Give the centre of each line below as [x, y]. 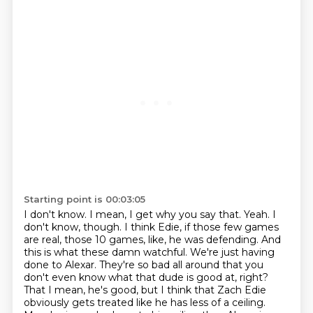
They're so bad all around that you [181, 265]
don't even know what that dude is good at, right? [146, 277]
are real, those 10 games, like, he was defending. [142, 240]
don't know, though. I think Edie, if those [123, 227]
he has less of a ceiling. [210, 303]
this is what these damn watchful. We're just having [149, 252]
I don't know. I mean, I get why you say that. [133, 214]
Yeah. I [260, 214]
